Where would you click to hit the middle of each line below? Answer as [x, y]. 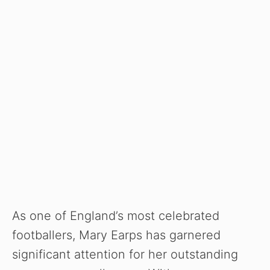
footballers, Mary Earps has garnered [116, 235]
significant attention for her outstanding [125, 254]
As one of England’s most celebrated [116, 215]
